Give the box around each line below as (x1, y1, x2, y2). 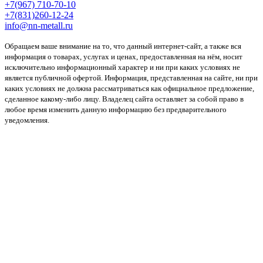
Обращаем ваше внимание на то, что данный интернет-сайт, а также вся (5, 41, 241, 50)
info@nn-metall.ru (5, 20, 73, 31)
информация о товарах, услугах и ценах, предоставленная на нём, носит (5, 52, 242, 61)
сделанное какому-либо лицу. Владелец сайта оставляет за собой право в (5, 94, 244, 103)
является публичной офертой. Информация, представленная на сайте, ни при (5, 73, 258, 82)
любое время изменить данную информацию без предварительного (5, 104, 227, 114)
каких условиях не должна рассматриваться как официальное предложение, (5, 83, 254, 93)
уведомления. (5, 115, 49, 124)
